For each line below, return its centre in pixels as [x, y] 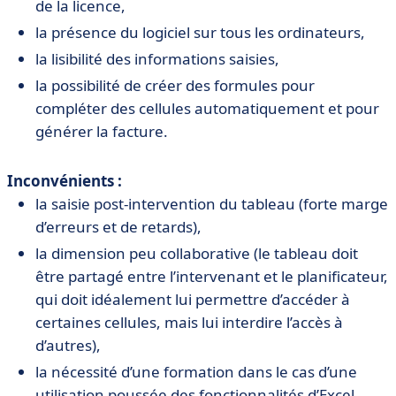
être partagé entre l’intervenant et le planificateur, [212, 277]
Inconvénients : [66, 181]
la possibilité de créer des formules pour [175, 86]
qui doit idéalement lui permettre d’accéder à [193, 300]
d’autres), [68, 346]
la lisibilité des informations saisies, [159, 59]
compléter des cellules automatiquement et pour [207, 109]
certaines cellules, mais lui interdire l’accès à [189, 323]
